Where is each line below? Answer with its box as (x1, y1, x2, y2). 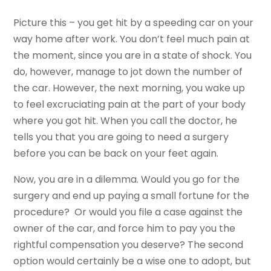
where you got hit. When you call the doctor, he (13, 114, 238, 128)
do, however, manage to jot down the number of (13, 65, 243, 79)
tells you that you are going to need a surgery (13, 130, 229, 145)
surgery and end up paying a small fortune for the (13, 189, 250, 203)
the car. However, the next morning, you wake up (13, 81, 246, 96)
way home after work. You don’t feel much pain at (13, 32, 250, 47)
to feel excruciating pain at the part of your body (13, 97, 246, 112)
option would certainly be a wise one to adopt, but (13, 254, 252, 269)
